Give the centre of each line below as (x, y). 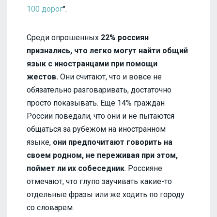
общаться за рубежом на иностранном (96, 129)
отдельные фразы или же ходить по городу (106, 194)
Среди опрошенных (63, 37)
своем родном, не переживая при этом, (102, 155)
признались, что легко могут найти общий (107, 50)
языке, (40, 142)
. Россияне (143, 168)
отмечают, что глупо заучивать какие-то (99, 181)
